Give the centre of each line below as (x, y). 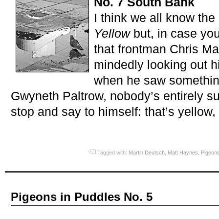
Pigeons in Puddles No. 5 (82, 197)
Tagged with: (113, 153)
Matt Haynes (183, 153)
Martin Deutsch (147, 153)
